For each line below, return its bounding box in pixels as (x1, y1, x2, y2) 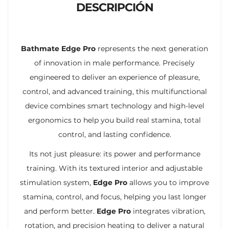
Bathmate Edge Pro (21, 43, 96, 53)
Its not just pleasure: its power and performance (29, 149, 200, 158)
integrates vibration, (130, 206, 205, 216)
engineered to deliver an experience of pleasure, (29, 72, 200, 82)
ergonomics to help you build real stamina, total (28, 115, 201, 125)
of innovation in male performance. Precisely (34, 58, 195, 67)
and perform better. (24, 206, 97, 216)
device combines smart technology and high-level (25, 101, 204, 110)
